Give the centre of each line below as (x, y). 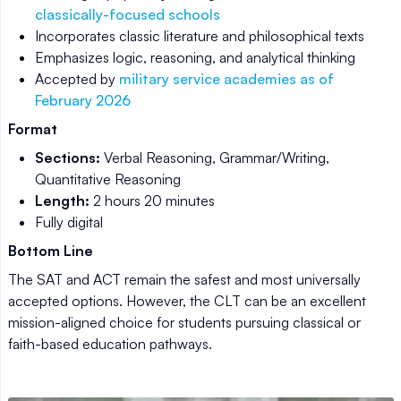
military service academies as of (226, 78)
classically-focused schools (128, 14)
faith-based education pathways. (110, 343)
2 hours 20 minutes (152, 200)
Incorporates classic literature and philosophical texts (200, 35)
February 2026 (83, 100)
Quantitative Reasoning (108, 179)
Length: (62, 200)
